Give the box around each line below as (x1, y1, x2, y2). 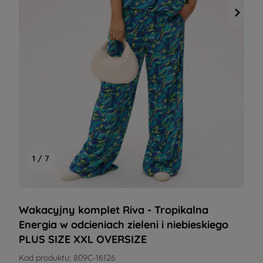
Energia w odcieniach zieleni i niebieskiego (19, 218, 228, 231)
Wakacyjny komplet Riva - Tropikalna (19, 203, 208, 217)
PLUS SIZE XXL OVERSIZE (19, 232, 147, 246)
